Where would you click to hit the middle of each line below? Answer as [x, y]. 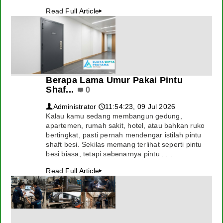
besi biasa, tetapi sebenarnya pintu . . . [109, 154]
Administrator [75, 107]
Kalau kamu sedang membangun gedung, [114, 116]
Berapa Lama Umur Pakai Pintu [114, 80]
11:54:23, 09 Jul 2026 [140, 107]
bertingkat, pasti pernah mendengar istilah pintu [124, 135]
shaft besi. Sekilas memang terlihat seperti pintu [124, 144]
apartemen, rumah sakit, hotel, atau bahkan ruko [125, 125]
